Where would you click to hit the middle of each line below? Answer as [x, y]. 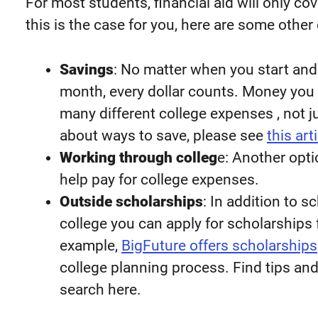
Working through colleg [138, 157]
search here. [100, 289]
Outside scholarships [131, 201]
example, [91, 245]
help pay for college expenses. [159, 179]
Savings [87, 69]
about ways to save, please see [163, 135]
